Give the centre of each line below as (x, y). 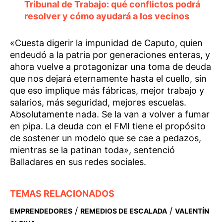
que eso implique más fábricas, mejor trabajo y (107, 90)
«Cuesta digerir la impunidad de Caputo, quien (106, 43)
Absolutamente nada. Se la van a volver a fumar (110, 114)
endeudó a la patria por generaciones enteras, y (110, 55)
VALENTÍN (192, 211)
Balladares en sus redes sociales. (78, 162)
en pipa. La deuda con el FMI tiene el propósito (108, 126)
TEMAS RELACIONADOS (62, 194)
